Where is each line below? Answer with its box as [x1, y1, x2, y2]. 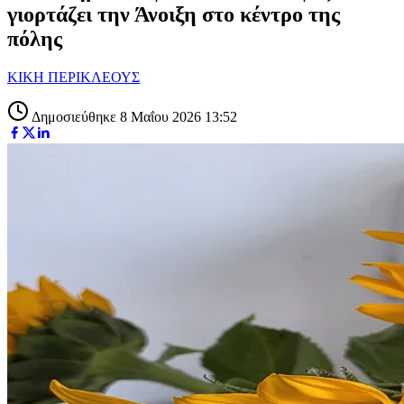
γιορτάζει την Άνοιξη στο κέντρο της [7, 2, 340, 26]
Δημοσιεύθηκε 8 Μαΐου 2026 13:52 [29, 108, 237, 124]
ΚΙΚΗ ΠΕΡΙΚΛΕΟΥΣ [7, 69, 140, 85]
